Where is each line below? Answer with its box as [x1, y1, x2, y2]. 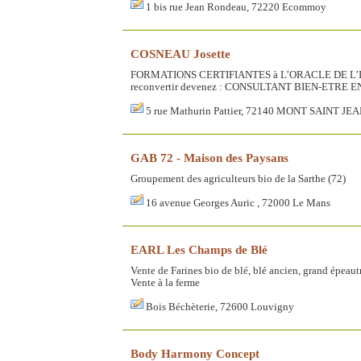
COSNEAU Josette [131, 46, 230, 60]
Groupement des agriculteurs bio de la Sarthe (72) [131, 172, 346, 185]
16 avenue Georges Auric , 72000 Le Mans [146, 197, 330, 209]
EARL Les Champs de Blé [131, 242, 268, 256]
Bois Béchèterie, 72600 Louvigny [146, 301, 294, 313]
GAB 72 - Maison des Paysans [131, 150, 288, 164]
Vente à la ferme [131, 276, 200, 288]
